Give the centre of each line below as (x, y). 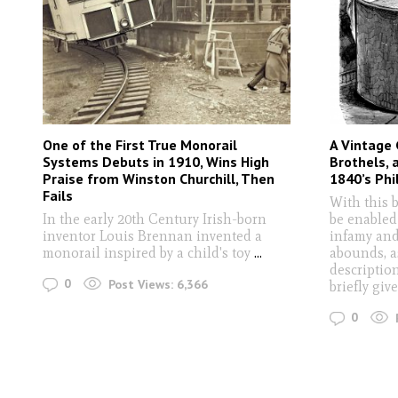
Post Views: (141, 284)
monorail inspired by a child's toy (148, 253)
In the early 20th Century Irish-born (155, 219)
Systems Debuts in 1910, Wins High (156, 162)
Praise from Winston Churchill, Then (159, 179)
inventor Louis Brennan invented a (152, 236)
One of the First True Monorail (140, 145)
